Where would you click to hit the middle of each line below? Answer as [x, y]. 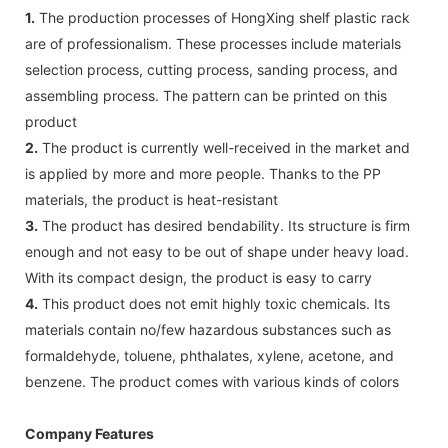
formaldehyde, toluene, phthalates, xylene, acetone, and [209, 355]
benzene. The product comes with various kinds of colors [212, 381]
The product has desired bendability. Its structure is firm [224, 225]
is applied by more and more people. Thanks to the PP [203, 173]
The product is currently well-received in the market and [224, 147]
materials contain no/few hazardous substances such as [208, 329]
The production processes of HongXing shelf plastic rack [222, 17]
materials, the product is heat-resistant [151, 199]
